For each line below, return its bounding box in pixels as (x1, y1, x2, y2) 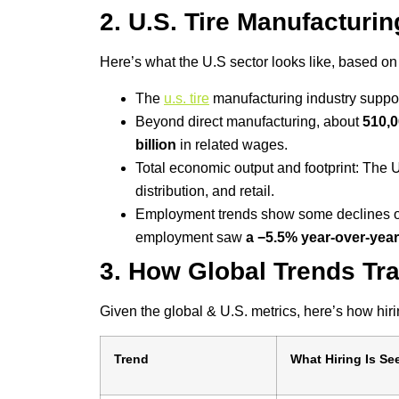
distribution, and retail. (135, 183, 274, 199)
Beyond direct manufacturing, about (135, 113, 362, 129)
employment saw (135, 229, 246, 245)
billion (135, 136, 176, 152)
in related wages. (176, 136, 288, 152)
